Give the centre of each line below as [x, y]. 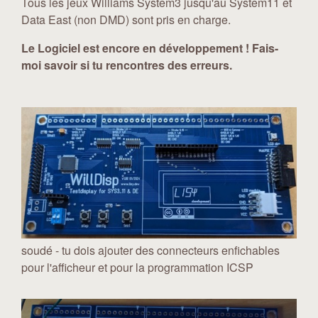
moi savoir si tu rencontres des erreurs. [127, 65]
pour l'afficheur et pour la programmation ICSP [137, 268]
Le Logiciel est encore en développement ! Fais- [150, 48]
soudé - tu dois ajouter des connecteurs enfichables [150, 251]
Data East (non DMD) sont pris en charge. [126, 20]
